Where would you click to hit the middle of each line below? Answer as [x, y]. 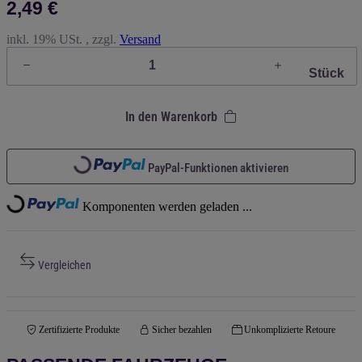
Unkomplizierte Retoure [290, 330]
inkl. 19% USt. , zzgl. [63, 39]
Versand [140, 39]
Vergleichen [65, 265]
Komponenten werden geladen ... [167, 207]
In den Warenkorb [171, 116]
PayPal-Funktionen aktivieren [218, 168]
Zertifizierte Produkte [79, 330]
